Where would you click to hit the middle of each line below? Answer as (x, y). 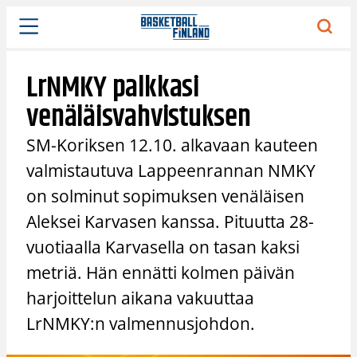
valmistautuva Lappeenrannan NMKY (171, 170)
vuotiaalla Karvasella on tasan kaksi (163, 247)
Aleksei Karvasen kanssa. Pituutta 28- (171, 221)
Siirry (20, 14)
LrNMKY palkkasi (113, 88)
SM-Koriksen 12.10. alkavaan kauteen (173, 145)
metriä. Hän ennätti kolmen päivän (161, 272)
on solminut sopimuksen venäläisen (166, 196)
